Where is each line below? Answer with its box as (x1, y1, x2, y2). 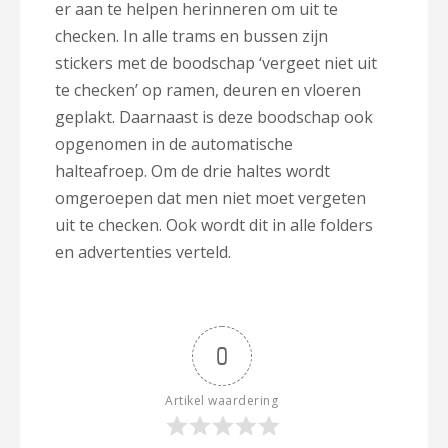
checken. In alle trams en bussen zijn (55, 25, 328, 47)
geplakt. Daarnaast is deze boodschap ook (55, 106, 373, 128)
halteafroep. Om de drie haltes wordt (55, 160, 330, 182)
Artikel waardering (165, 392, 278, 409)
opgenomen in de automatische (55, 133, 293, 155)
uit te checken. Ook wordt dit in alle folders (55, 214, 373, 236)
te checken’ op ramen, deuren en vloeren (55, 79, 361, 101)
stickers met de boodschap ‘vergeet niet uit (55, 52, 377, 74)
